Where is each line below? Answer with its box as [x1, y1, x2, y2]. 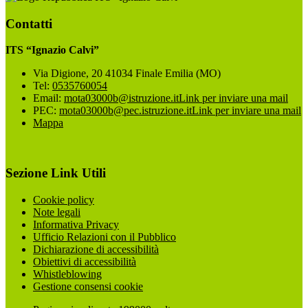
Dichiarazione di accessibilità [33, 243, 159, 255]
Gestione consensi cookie [33, 280, 143, 292]
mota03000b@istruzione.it [64, 92, 179, 104]
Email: [33, 92, 64, 104]
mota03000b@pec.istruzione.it [59, 104, 192, 117]
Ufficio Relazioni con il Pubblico [33, 230, 176, 243]
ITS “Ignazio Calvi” [5, 44, 99, 56]
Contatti [5, 16, 52, 31]
